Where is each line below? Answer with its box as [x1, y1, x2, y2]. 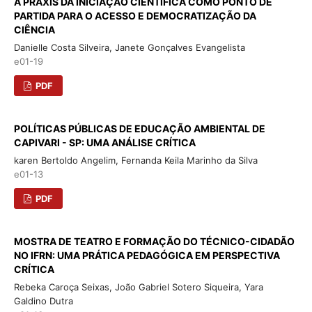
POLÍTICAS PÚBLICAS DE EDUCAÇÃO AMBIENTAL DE [13, 122, 265, 134]
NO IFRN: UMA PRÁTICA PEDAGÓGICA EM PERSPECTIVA [13, 249, 280, 261]
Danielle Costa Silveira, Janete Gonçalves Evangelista [13, 41, 245, 53]
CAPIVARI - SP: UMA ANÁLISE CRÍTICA [13, 136, 196, 148]
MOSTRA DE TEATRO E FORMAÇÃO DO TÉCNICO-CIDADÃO [13, 235, 295, 247]
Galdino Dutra [13, 295, 73, 306]
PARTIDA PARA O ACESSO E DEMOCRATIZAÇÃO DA [13, 9, 256, 22]
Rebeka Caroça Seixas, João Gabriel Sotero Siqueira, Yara [13, 281, 263, 292]
